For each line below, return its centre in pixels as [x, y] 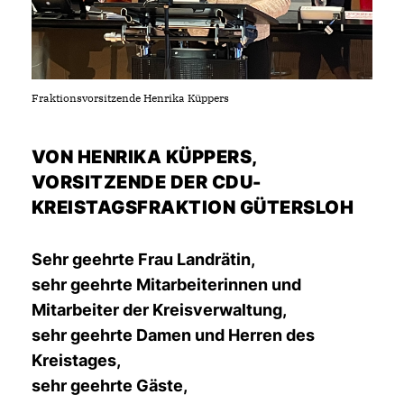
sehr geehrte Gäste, [110, 385]
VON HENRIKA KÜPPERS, [144, 156]
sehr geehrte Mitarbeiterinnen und [166, 284]
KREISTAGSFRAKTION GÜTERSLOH [193, 207]
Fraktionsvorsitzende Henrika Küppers [130, 97]
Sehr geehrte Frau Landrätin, [143, 259]
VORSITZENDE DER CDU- [147, 182]
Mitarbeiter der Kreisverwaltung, [159, 309]
